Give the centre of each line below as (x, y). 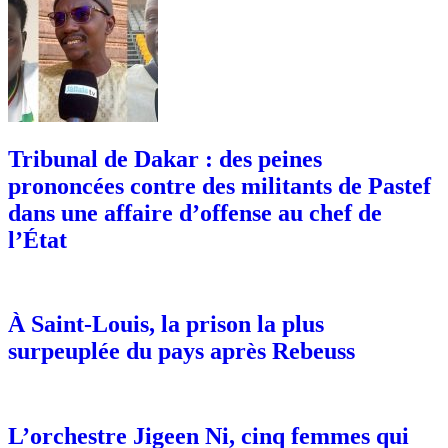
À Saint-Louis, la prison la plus (166, 324)
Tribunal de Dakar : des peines (165, 158)
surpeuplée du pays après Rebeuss (181, 351)
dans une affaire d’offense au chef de (195, 212)
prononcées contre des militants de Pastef (219, 185)
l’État (37, 239)
